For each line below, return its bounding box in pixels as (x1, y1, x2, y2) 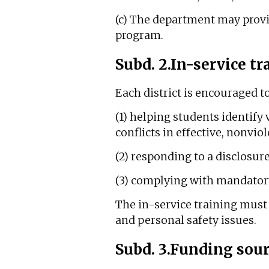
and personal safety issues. (115, 214, 256, 228)
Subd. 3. (115, 240, 170, 259)
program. (115, 29, 163, 43)
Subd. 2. (115, 55, 171, 74)
